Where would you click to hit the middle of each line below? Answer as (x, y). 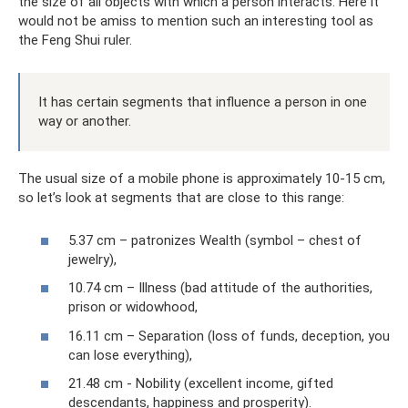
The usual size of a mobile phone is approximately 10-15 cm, (202, 179)
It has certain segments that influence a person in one (203, 102)
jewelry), (92, 259)
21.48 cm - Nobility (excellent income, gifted (201, 384)
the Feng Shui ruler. (75, 41)
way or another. (85, 122)
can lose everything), (130, 355)
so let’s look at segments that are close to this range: (181, 198)
